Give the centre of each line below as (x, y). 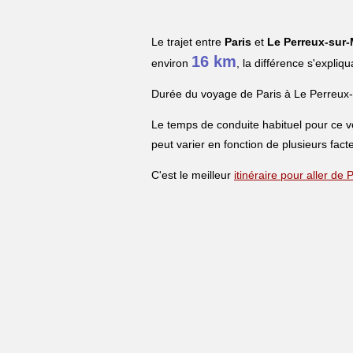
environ (171, 63)
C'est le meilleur (193, 175)
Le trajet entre (188, 41)
